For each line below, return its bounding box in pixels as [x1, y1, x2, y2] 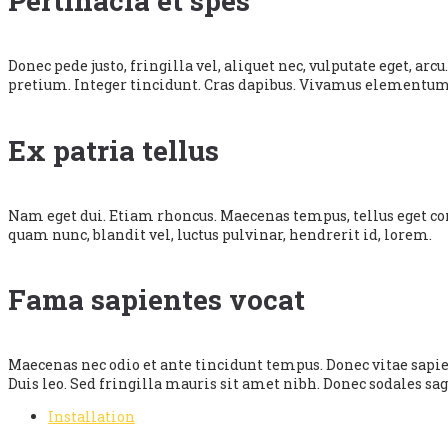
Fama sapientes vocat [8, 281, 305, 319]
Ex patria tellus [8, 131, 219, 169]
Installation [48, 407, 135, 427]
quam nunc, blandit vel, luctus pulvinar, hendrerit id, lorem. [8, 224, 432, 244]
